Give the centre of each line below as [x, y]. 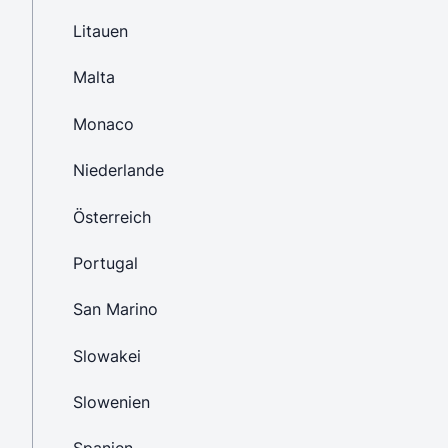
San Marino [115, 309]
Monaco [103, 123]
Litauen [100, 31]
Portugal [105, 262]
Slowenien [111, 402]
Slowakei [107, 355]
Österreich [112, 216]
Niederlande [118, 170]
